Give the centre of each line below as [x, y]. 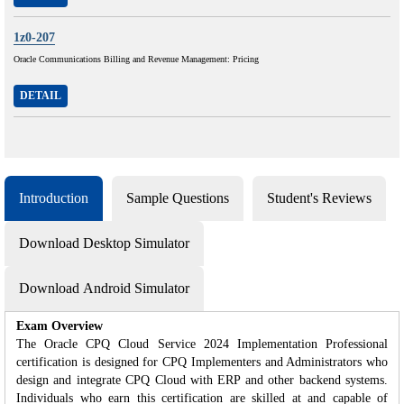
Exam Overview [60, 326]
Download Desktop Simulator [104, 243]
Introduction [54, 197]
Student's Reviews [319, 197]
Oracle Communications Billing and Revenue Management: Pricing [136, 59]
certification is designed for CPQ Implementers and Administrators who [202, 362]
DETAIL [41, 95]
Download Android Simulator [104, 288]
